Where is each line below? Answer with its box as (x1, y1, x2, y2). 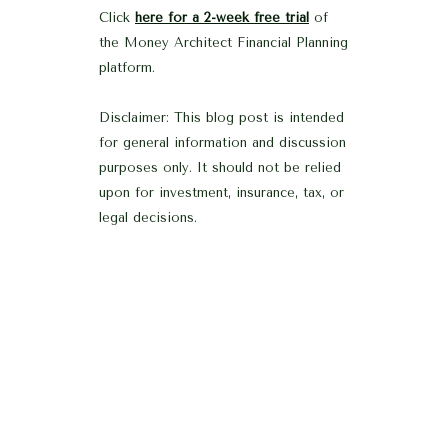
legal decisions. (99, 209, 197, 225)
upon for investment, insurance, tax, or (99, 184, 344, 200)
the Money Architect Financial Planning (99, 34, 348, 50)
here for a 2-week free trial (135, 9, 309, 25)
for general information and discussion (99, 134, 346, 150)
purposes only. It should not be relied (99, 159, 341, 175)
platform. (99, 59, 155, 75)
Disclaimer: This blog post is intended (99, 109, 344, 125)
